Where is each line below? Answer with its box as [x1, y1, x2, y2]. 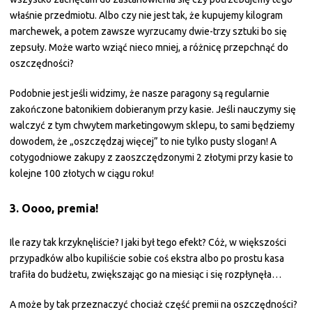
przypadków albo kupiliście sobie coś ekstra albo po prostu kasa [10, 253, 284, 264]
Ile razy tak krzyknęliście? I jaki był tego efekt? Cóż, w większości [10, 237, 286, 248]
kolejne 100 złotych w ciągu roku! [10, 168, 154, 179]
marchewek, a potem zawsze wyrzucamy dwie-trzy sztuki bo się [10, 26, 287, 37]
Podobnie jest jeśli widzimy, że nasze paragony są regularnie [10, 88, 270, 99]
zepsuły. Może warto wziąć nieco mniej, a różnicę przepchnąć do [10, 42, 288, 53]
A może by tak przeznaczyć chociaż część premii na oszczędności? [10, 299, 297, 310]
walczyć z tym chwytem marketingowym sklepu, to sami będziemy [10, 120, 295, 131]
